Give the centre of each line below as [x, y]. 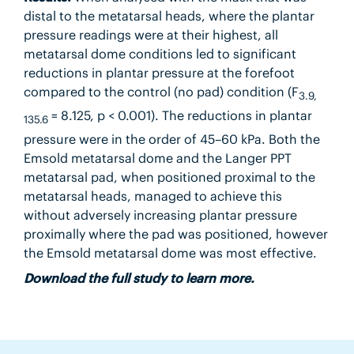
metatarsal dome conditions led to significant [160, 53]
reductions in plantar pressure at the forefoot [159, 72]
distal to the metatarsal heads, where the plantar [169, 15]
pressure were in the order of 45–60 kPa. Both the [171, 139]
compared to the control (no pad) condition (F [161, 91]
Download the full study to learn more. [139, 279]
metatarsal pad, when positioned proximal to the [169, 177]
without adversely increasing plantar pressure [160, 215]
